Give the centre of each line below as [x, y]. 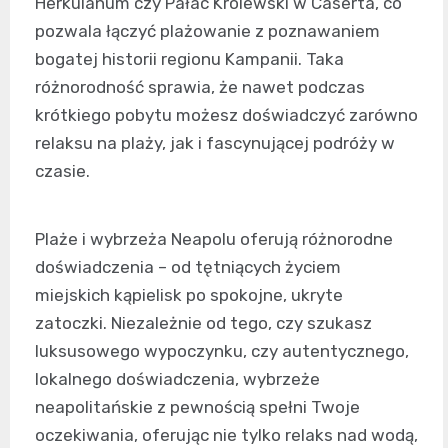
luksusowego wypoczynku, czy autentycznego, [222, 351]
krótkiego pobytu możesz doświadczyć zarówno [226, 115]
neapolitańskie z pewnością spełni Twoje [197, 407]
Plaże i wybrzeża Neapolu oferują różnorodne [214, 239]
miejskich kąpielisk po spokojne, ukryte [189, 295]
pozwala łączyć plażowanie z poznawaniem [207, 31]
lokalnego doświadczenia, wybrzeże [177, 379]
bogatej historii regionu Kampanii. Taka [189, 59]
